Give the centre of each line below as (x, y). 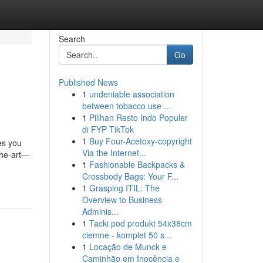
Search (72, 39)
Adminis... (100, 211)
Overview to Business (122, 200)
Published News (88, 82)
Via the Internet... (114, 153)
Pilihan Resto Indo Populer (138, 117)
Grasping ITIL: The (124, 188)
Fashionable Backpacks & (137, 164)
